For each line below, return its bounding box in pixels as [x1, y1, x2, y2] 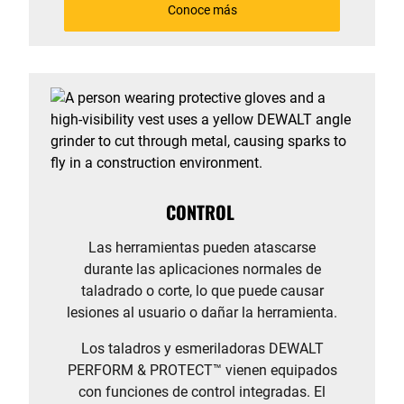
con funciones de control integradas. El [78, 383, 326, 400]
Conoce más [167, 3, 237, 17]
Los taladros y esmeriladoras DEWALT [80, 340, 324, 357]
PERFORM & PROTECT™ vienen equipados [67, 362, 337, 379]
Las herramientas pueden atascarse [88, 239, 316, 256]
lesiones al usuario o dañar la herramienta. [67, 304, 337, 321]
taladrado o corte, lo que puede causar [80, 282, 324, 299]
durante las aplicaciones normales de [83, 261, 321, 278]
